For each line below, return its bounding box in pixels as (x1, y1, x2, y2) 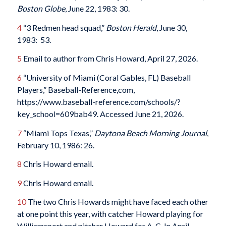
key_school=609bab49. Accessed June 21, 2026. (17, 109, 184, 119)
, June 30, (156, 22, 187, 32)
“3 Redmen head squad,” (21, 22, 106, 32)
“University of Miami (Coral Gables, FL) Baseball (21, 73, 191, 82)
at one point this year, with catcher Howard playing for (17, 209, 203, 219)
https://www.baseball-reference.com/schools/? (17, 97, 181, 106)
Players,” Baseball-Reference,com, (17, 85, 135, 94)
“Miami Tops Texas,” (21, 128, 94, 138)
